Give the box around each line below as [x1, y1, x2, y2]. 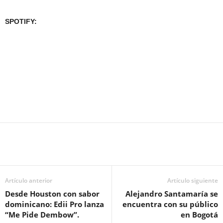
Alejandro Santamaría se [125, 189, 218, 199]
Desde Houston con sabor [5, 189, 100, 199]
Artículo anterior [5, 176, 52, 185]
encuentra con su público [122, 199, 218, 209]
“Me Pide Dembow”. [5, 210, 79, 220]
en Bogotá [181, 210, 218, 220]
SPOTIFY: [5, 17, 37, 25]
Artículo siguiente [167, 176, 218, 185]
